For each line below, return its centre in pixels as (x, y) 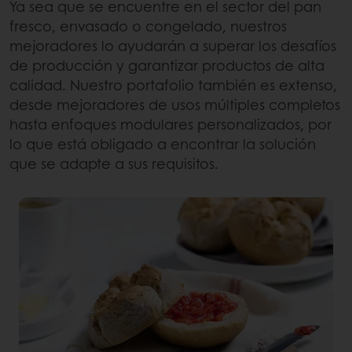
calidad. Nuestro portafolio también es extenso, (173, 85)
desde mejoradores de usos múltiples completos (175, 105)
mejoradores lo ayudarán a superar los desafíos (173, 46)
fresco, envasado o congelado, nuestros (148, 26)
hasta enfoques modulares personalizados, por (170, 125)
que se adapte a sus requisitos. (114, 164)
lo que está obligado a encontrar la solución (163, 144)
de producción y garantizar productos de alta (167, 66)
